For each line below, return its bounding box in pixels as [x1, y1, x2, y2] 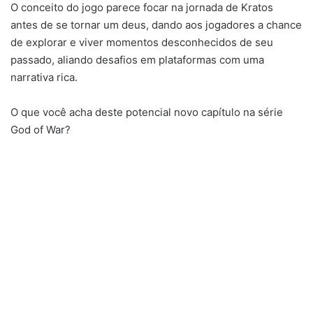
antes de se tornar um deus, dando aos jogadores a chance [10, 18, 302, 32]
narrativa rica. [10, 71, 78, 85]
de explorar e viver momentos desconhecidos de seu [10, 36, 273, 50]
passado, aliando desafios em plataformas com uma [10, 53, 264, 67]
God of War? [10, 123, 71, 137]
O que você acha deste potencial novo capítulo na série [10, 105, 283, 119]
